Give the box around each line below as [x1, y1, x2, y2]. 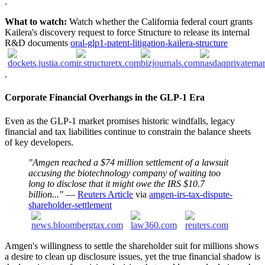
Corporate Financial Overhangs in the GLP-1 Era [5, 92, 205, 103]
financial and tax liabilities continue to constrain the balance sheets [5, 126, 251, 137]
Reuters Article [77, 189, 133, 199]
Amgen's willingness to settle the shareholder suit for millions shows [5, 240, 258, 251]
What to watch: [5, 17, 67, 27]
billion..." [28, 189, 63, 199]
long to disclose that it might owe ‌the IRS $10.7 [28, 178, 205, 189]
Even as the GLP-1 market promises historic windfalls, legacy [5, 115, 235, 126]
